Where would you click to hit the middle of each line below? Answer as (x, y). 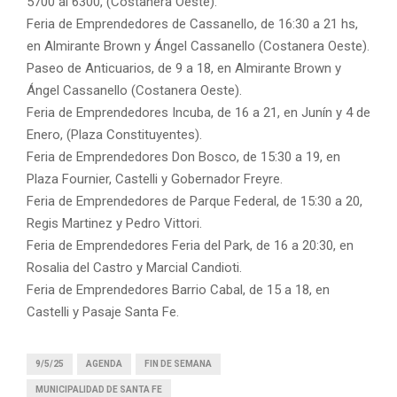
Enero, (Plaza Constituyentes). (114, 134)
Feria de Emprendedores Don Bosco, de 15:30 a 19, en (183, 156)
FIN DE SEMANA (178, 363)
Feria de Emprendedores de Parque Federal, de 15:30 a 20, (195, 201)
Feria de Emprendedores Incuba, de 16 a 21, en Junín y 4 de (198, 112)
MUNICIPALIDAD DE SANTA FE (99, 389)
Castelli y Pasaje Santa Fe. (103, 311)
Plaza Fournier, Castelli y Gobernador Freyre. (155, 179)
